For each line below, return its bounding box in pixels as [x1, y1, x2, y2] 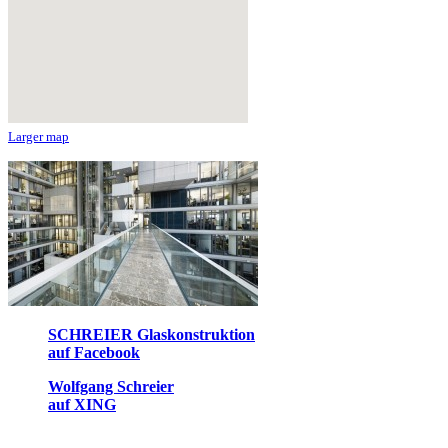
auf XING [48, 396, 116, 414]
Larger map [8, 129, 69, 145]
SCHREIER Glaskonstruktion [48, 326, 255, 344]
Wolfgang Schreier [48, 378, 174, 396]
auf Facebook [48, 344, 140, 362]
